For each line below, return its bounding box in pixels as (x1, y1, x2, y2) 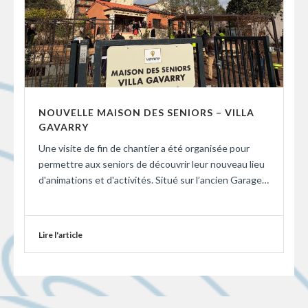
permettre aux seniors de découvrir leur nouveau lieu (38, 157, 265, 170)
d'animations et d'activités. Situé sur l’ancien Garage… (38, 173, 269, 186)
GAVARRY (38, 120, 89, 133)
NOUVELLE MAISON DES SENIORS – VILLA (38, 106, 254, 118)
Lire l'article (38, 229, 82, 240)
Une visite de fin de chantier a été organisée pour (38, 142, 250, 154)
